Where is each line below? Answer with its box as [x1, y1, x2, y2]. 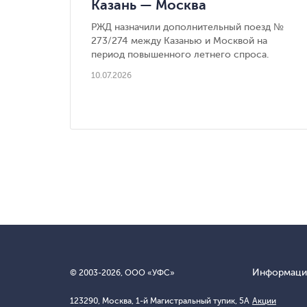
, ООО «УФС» [121, 267, 175, 278]
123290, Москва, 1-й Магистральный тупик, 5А [70, 295, 249, 306]
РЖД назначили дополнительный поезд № [91, 21, 284, 32]
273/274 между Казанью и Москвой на [91, 35, 267, 46]
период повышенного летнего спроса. [91, 49, 269, 60]
